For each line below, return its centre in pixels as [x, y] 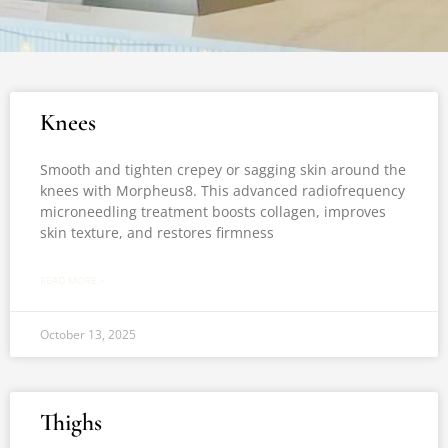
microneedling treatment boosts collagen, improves [213, 211]
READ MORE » [72, 280]
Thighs [71, 422]
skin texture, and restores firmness [157, 232]
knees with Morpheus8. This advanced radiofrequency [222, 190]
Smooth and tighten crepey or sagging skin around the [223, 169]
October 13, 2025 [88, 334]
